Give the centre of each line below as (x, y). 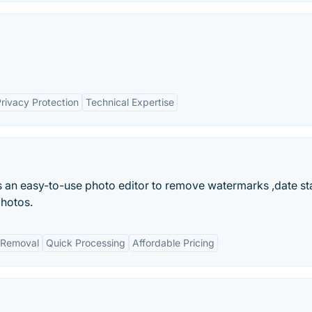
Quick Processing (86, 243)
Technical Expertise (130, 102)
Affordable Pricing (173, 243)
